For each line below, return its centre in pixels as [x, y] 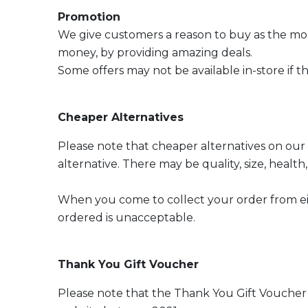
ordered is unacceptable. [126, 218]
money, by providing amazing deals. [155, 53]
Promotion [89, 17]
